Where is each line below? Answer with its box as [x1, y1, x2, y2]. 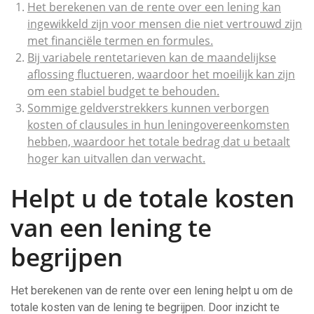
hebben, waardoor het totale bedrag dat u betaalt [27, 134, 290, 149]
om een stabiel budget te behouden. [27, 83, 219, 99]
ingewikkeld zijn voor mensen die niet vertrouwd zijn [27, 16, 302, 32]
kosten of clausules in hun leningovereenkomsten [27, 117, 289, 132]
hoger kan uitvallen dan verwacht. [27, 151, 205, 166]
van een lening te [11, 211, 212, 244]
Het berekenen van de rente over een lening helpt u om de [11, 284, 293, 297]
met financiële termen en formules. [27, 33, 213, 48]
